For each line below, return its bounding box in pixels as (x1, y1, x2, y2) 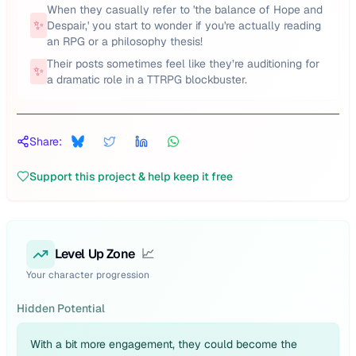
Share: (29, 134, 62, 149)
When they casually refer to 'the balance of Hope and (47, 2, 323, 17)
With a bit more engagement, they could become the (30, 337, 297, 351)
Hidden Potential (17, 301, 105, 315)
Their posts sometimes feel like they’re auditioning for (47, 56, 319, 71)
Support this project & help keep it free (29, 169, 233, 184)
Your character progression (26, 269, 149, 281)
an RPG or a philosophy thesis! (47, 34, 203, 48)
